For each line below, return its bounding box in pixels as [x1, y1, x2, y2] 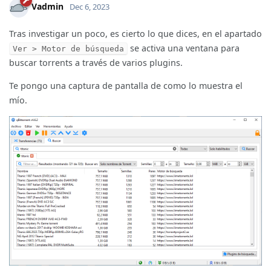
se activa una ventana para [128, 42, 240, 54]
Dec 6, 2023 [70, 1, 109, 13]
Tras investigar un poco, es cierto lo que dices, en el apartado [9, 27, 262, 39]
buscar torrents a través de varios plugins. [9, 56, 183, 68]
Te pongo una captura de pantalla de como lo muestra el [9, 79, 243, 91]
